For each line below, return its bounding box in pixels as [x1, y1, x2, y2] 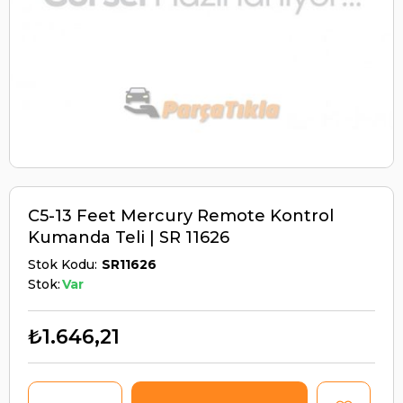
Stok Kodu [28, 255, 94, 273]
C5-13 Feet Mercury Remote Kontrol [28, 205, 334, 226]
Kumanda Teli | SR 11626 [28, 227, 229, 247]
